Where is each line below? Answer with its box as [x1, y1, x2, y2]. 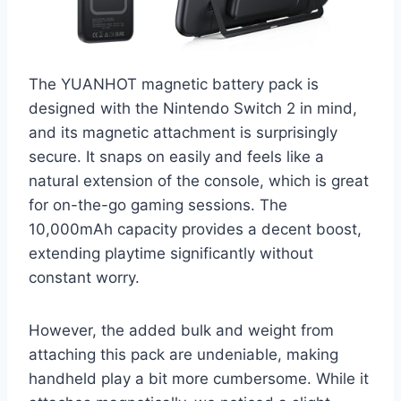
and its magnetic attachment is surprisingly [29, 123, 337, 141]
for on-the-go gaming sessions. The [29, 195, 287, 214]
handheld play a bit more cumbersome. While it [29, 369, 369, 388]
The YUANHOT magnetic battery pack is [29, 74, 319, 93]
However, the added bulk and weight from [29, 320, 334, 339]
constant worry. [29, 268, 140, 286]
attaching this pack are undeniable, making [29, 345, 338, 363]
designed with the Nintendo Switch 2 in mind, [29, 98, 357, 117]
